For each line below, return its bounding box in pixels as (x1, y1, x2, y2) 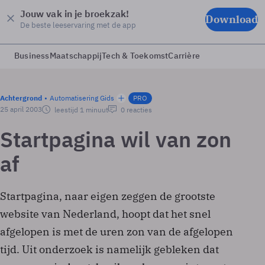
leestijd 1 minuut (53, 105, 108, 114)
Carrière (168, 50, 201, 61)
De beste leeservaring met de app (20, 20, 136, 30)
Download (205, 12, 258, 26)
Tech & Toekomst (102, 50, 169, 61)
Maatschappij (49, 50, 102, 61)
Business (14, 50, 50, 61)
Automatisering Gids (50, 93, 114, 102)
